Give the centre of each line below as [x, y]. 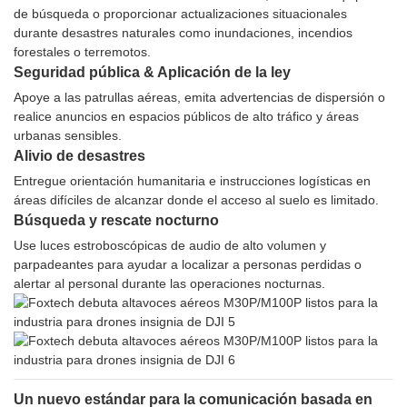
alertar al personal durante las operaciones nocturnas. [169, 284]
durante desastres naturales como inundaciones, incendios [183, 33]
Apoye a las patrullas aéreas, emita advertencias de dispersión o [199, 98]
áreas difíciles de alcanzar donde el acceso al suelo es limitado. [196, 200]
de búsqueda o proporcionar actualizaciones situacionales [180, 14]
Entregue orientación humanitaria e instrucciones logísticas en [192, 181]
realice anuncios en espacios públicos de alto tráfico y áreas [186, 117]
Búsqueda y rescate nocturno [116, 221]
